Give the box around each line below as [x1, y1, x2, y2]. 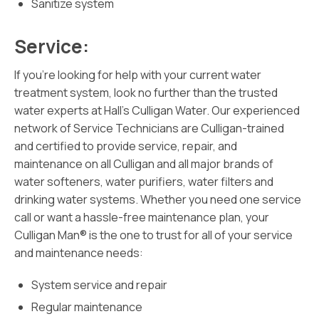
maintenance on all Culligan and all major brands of [14, 156, 273, 172]
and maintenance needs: [14, 245, 143, 261]
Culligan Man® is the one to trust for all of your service [14, 227, 293, 243]
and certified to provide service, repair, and [14, 138, 237, 154]
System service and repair [31, 277, 167, 293]
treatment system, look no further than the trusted [14, 85, 278, 100]
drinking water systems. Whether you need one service [14, 192, 301, 207]
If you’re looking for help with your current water [14, 67, 261, 83]
